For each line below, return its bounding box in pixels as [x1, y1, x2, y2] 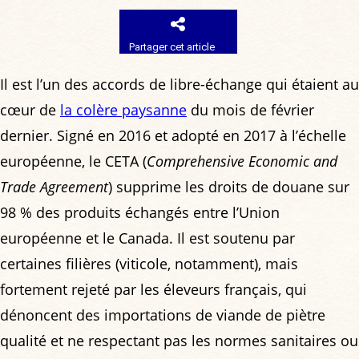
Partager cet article [129, 40, 216, 53]
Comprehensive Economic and [147, 151, 337, 171]
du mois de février [187, 100, 314, 119]
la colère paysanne [60, 100, 187, 119]
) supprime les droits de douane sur [108, 177, 349, 196]
